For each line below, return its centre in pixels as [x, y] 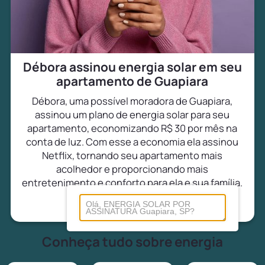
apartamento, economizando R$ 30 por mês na [132, 128]
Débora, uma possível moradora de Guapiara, [132, 101]
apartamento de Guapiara [132, 81]
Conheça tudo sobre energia [132, 241]
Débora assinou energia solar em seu [132, 67]
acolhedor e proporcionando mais [132, 169]
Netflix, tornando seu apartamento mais [132, 155]
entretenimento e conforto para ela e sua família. [132, 182]
